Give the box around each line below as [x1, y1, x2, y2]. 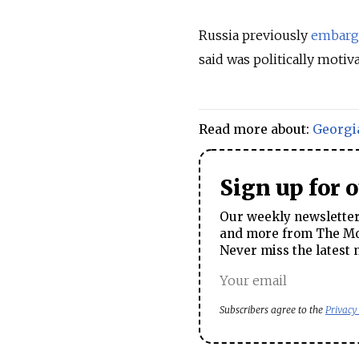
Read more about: [199, 121, 313, 138]
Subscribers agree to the [220, 303, 325, 316]
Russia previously [199, 27, 311, 44]
